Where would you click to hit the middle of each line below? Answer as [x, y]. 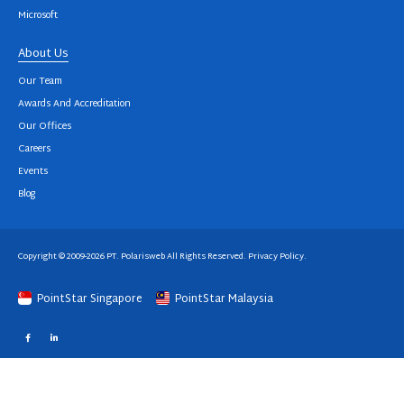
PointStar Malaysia [222, 300]
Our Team [40, 82]
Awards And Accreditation [74, 105]
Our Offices [45, 126]
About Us [43, 54]
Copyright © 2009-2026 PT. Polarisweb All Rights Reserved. [133, 257]
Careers [34, 149]
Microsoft [38, 16]
